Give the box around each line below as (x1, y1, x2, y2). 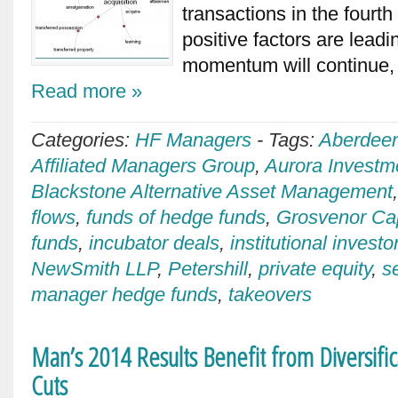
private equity (259, 258, 371, 280)
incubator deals (89, 232, 219, 254)
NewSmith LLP (31, 258, 157, 280)
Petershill (168, 258, 248, 280)
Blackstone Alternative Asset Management (31, 180, 393, 203)
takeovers (228, 283, 312, 306)
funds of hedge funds (86, 206, 266, 228)
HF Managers (135, 129, 251, 151)
